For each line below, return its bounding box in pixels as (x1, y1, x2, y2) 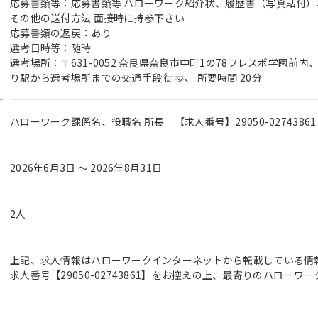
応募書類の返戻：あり (10, 26, 111, 40)
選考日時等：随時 (10, 40, 92, 55)
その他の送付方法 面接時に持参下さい (10, 11, 185, 25)
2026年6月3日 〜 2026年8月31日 (10, 160, 163, 175)
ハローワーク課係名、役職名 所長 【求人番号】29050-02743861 (10, 114, 317, 128)
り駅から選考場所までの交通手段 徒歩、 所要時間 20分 (10, 70, 262, 84)
